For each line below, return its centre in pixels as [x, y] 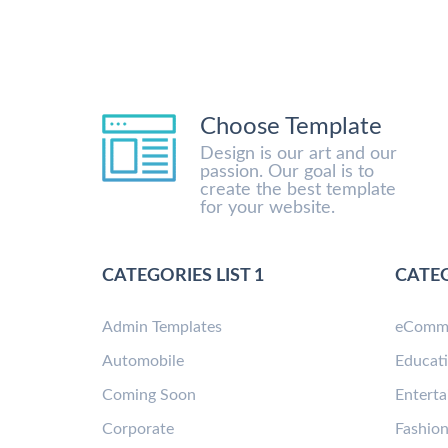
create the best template [298, 189]
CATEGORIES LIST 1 [183, 275]
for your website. [267, 207]
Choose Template [291, 126]
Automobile [143, 360]
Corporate [138, 428]
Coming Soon [149, 394]
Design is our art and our [298, 153]
